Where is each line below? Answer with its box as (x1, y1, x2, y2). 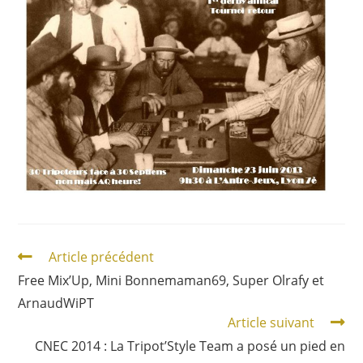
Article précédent (49, 247, 155, 266)
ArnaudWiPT (18, 293, 95, 312)
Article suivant (227, 313, 314, 331)
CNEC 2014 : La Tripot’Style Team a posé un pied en (34, 336, 345, 355)
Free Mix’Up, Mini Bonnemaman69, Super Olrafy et (18, 271, 325, 289)
